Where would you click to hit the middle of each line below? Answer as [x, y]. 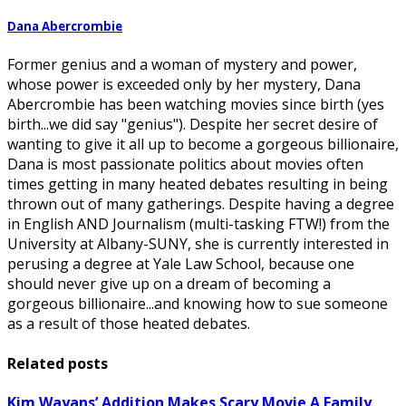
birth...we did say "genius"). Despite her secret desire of [193, 125]
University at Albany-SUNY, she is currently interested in [198, 244]
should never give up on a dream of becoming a [169, 284]
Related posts [58, 363]
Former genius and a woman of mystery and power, [182, 65]
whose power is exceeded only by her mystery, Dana [184, 85]
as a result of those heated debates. [129, 324]
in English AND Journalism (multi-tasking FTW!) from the [198, 224]
